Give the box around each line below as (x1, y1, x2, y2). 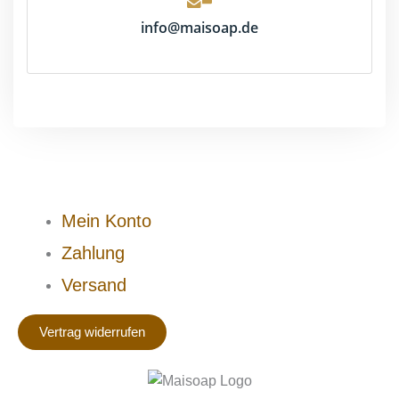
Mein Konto (61, 211, 152, 232)
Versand (61, 275, 127, 296)
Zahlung (61, 243, 126, 264)
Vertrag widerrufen (39, 324, 145, 339)
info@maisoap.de (141, 18, 258, 38)
